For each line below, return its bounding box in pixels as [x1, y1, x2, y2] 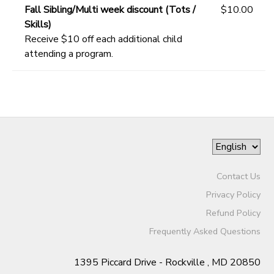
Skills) [24, 17, 51, 31]
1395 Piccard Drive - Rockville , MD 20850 [73, 255, 261, 269]
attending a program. [24, 46, 113, 61]
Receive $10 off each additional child [24, 32, 182, 46]
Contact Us [216, 169, 261, 182]
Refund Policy [206, 206, 261, 219]
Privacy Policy [206, 188, 261, 201]
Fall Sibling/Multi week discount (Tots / [24, 2, 196, 17]
